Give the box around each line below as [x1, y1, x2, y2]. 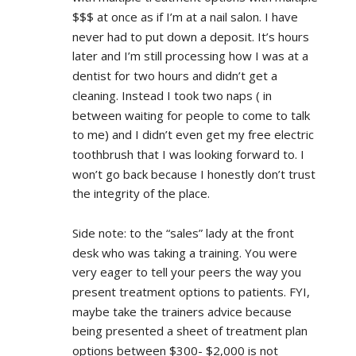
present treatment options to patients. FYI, [72, 283, 310, 300]
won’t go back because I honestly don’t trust [72, 165, 315, 182]
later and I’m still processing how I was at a [72, 48, 308, 64]
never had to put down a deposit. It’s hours [72, 28, 309, 44]
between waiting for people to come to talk [72, 106, 310, 123]
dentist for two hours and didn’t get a [72, 68, 277, 84]
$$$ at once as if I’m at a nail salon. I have [72, 8, 298, 25]
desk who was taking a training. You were [72, 244, 297, 261]
